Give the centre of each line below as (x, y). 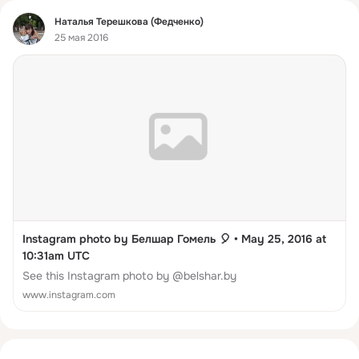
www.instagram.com (69, 295)
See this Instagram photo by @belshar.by (129, 276)
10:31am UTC (56, 256)
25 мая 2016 (81, 37)
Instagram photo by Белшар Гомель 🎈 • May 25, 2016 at (174, 239)
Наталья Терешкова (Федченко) (129, 21)
